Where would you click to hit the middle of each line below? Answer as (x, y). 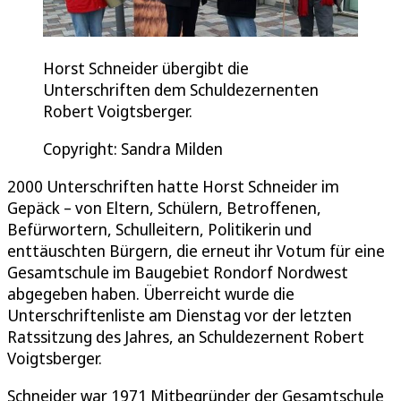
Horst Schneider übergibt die (146, 68)
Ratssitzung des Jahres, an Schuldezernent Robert (186, 337)
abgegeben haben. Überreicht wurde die (151, 294)
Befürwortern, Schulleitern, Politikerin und (159, 230)
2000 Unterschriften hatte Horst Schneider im (173, 187)
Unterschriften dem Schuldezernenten (181, 90)
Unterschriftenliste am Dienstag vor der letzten (179, 316)
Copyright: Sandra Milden (133, 149)
